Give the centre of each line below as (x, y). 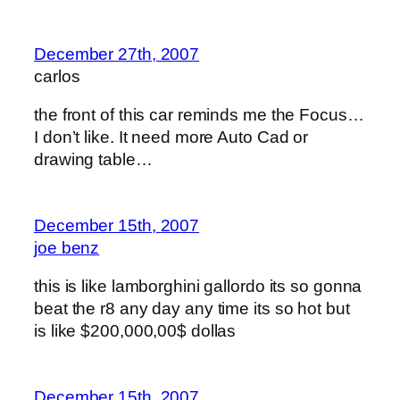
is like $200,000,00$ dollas (135, 331)
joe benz (67, 247)
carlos (57, 76)
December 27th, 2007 (117, 54)
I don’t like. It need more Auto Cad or (171, 137)
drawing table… (93, 160)
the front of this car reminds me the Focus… (199, 115)
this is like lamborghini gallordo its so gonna (198, 287)
